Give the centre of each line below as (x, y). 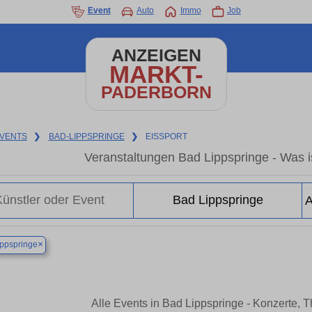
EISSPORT (167, 136)
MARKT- (156, 74)
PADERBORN (156, 92)
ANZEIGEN (156, 55)
